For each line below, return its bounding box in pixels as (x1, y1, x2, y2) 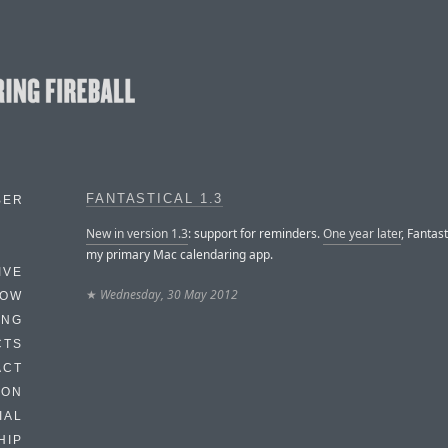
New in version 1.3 (86, 224, 188, 242)
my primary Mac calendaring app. (86, 245, 273, 263)
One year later (323, 224, 401, 242)
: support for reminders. (188, 224, 323, 242)
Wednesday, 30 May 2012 (100, 285, 238, 303)
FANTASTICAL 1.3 (86, 192, 224, 206)
